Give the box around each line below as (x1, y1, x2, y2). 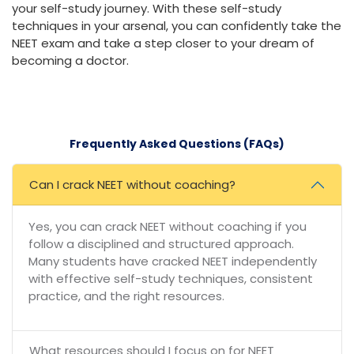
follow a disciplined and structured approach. (28, 235, 294, 253)
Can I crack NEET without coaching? (28, 176, 235, 194)
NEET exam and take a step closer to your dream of (12, 35, 314, 52)
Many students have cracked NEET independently (28, 253, 317, 270)
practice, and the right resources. (28, 288, 224, 305)
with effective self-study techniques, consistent (28, 270, 313, 288)
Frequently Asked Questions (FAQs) (70, 136, 284, 153)
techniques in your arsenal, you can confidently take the (12, 17, 341, 35)
